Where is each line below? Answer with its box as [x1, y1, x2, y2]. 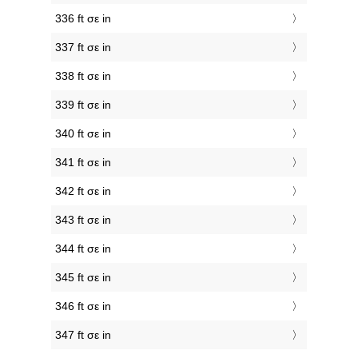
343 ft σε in [55, 213, 111, 227]
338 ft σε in [55, 70, 111, 83]
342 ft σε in [55, 185, 111, 198]
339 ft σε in [55, 98, 111, 112]
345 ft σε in [55, 271, 111, 284]
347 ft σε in [55, 328, 111, 342]
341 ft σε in [55, 156, 111, 169]
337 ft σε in [55, 41, 111, 54]
